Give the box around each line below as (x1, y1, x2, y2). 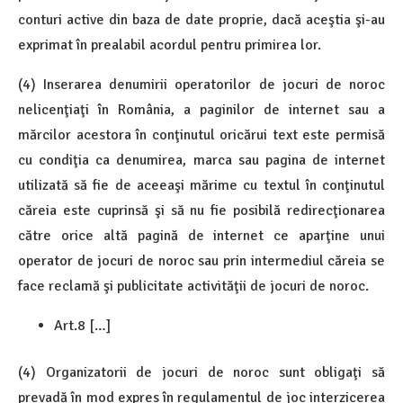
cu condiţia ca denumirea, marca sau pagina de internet (18, 150, 385, 169)
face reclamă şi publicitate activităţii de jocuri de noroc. (18, 276, 369, 295)
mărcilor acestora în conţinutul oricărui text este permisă (18, 125, 385, 144)
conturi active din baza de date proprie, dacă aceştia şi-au (18, 10, 385, 29)
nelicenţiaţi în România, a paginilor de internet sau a (18, 100, 385, 119)
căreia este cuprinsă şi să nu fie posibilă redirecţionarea (18, 201, 385, 219)
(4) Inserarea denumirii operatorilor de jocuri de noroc (18, 75, 385, 94)
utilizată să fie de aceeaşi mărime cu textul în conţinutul (18, 175, 385, 194)
